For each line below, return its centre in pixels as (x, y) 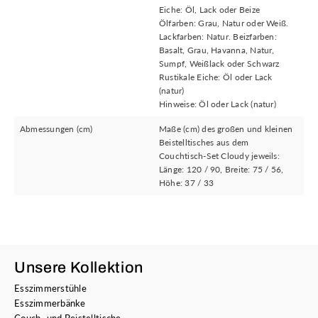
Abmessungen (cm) (56, 129)
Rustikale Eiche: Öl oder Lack (216, 77)
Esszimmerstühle (50, 289)
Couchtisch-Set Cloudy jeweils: (219, 156)
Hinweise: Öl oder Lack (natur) (218, 104)
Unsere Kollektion (79, 268)
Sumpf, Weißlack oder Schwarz (219, 64)
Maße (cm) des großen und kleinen (226, 129)
